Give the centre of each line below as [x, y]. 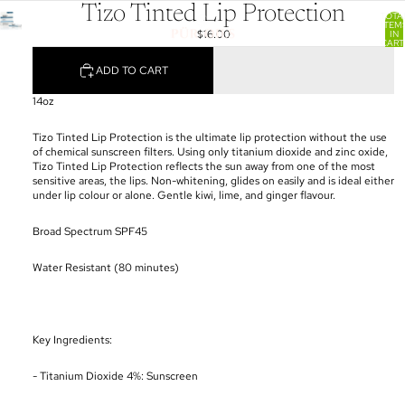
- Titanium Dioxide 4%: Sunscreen [115, 376]
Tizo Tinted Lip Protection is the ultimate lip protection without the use [210, 137]
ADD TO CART [132, 70]
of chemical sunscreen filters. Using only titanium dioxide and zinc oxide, [210, 152]
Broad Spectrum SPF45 [90, 231]
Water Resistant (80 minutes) [106, 268]
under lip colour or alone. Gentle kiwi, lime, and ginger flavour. [184, 195]
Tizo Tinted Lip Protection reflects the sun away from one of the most [204, 166]
